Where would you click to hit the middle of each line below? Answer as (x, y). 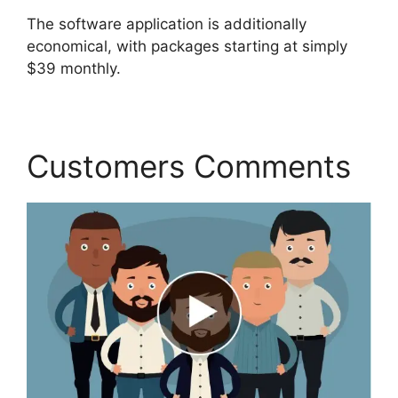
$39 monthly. (74, 68)
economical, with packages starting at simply (187, 46)
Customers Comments (189, 166)
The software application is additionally (167, 24)
